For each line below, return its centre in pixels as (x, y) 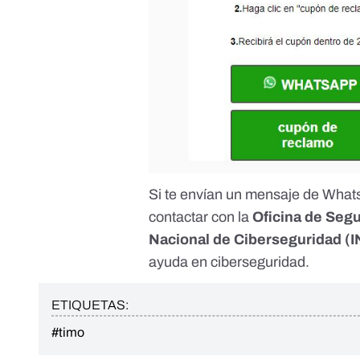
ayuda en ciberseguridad (227, 262)
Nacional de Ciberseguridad (245, 239)
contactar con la (201, 217)
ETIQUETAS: (90, 305)
